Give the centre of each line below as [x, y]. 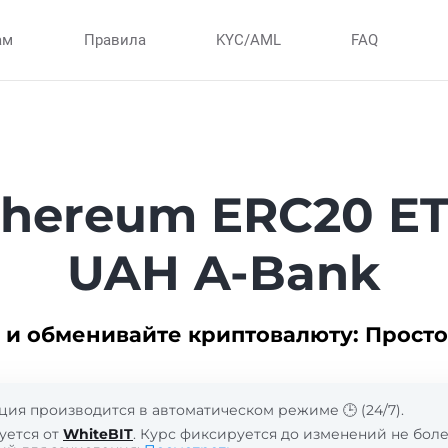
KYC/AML [248, 40]
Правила [114, 40]
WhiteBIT [98, 434]
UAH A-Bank [224, 273]
